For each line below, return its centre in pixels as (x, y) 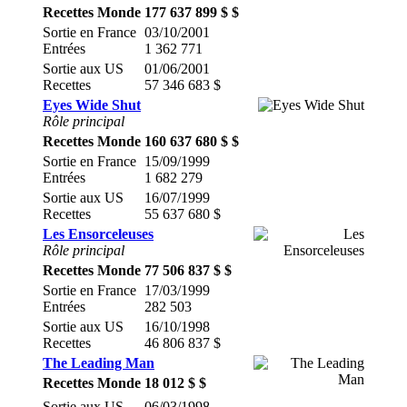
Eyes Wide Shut (92, 105)
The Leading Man (99, 363)
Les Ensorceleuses (98, 234)
